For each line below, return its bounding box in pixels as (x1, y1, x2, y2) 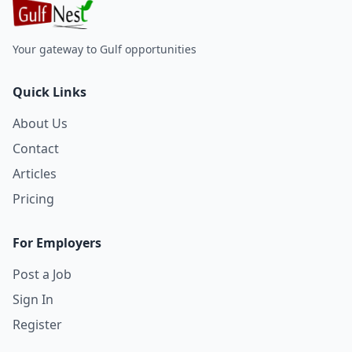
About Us (13, 115, 68, 132)
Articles (13, 165, 57, 182)
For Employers (13, 234, 101, 251)
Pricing (13, 190, 54, 207)
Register (13, 316, 62, 333)
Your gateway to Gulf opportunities (13, 42, 196, 57)
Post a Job (13, 266, 71, 283)
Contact (13, 140, 59, 157)
